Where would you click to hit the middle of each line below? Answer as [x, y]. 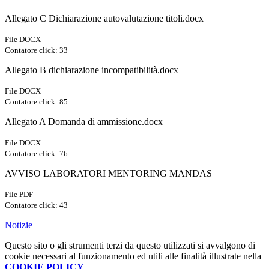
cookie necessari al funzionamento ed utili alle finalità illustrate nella [133, 256]
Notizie [19, 225]
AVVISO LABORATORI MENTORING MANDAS [108, 174]
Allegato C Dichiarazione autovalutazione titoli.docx [104, 19]
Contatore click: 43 [36, 205]
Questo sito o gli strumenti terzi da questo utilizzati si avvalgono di [130, 246]
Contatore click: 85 [36, 102]
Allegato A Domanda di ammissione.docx [84, 122]
